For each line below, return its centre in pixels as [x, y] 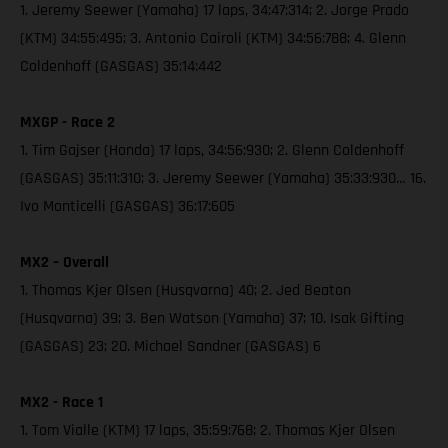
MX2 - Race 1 [61, 403]
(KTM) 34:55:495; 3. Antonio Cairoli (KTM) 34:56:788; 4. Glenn [213, 39]
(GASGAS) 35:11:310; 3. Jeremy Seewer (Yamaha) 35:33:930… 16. [223, 179]
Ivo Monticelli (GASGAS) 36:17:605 [127, 207]
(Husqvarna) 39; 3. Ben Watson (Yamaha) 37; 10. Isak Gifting [212, 319]
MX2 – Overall [64, 263]
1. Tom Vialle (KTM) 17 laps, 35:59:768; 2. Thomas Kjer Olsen [207, 431]
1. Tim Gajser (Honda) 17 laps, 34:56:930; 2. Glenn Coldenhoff [212, 151]
